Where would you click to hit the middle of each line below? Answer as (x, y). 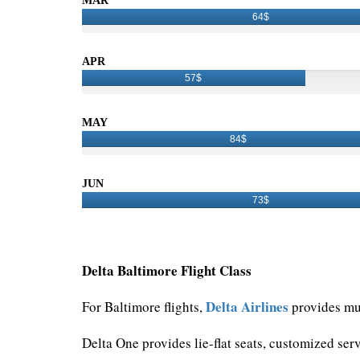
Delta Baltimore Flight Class (167, 271)
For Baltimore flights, (144, 307)
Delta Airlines (247, 307)
